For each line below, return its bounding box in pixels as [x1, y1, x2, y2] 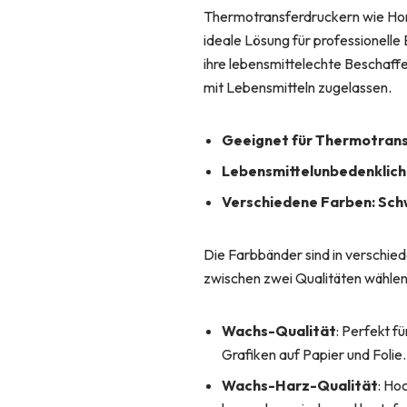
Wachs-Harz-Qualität [222, 376, 378, 395]
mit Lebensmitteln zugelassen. [203, 78, 392, 97]
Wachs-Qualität [222, 322, 336, 341]
